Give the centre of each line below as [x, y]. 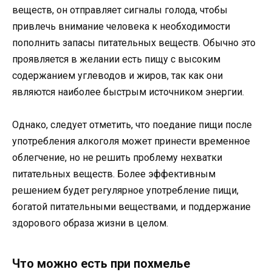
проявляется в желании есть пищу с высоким [116, 59]
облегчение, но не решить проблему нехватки [117, 157]
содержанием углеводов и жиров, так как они [117, 75]
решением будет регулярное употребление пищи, [125, 190]
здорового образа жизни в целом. [90, 223]
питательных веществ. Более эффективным [114, 174]
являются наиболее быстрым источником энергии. [128, 92]
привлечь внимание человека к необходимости [121, 26]
